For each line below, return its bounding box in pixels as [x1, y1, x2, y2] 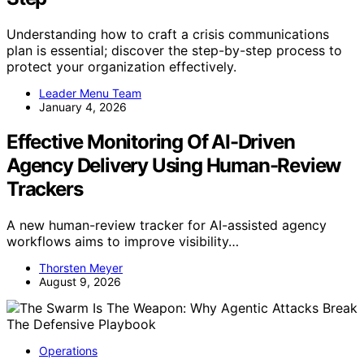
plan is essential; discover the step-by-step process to [6, 42, 342, 59]
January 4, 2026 [39, 100, 127, 115]
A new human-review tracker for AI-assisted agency [6, 217, 327, 234]
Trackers [6, 177, 83, 201]
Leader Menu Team [39, 86, 141, 101]
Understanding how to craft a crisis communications [6, 26, 329, 43]
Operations [39, 344, 97, 358]
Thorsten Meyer [39, 261, 123, 275]
